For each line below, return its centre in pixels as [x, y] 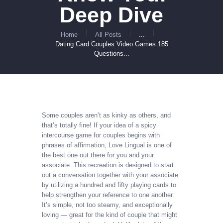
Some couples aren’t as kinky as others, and [106, 115]
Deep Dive [111, 15]
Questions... [111, 53]
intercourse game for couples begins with [101, 135]
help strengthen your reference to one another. [108, 195]
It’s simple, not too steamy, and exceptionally [107, 205]
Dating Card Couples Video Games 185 [111, 44]
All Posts [109, 34]
